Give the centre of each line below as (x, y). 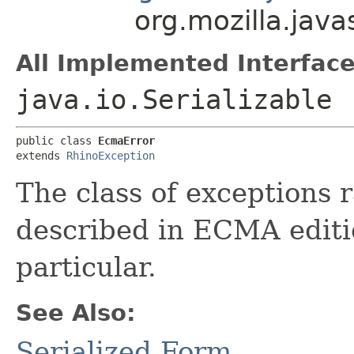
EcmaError (126, 141)
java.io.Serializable (174, 100)
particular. (86, 267)
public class (57, 141)
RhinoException (111, 156)
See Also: (76, 313)
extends (41, 156)
